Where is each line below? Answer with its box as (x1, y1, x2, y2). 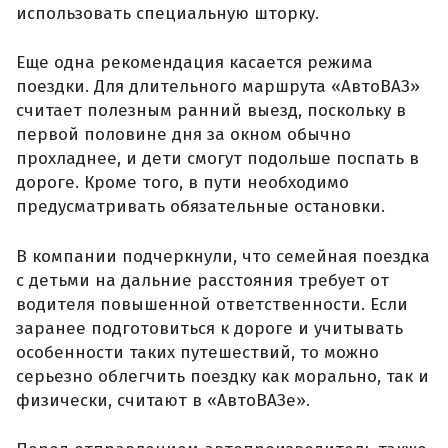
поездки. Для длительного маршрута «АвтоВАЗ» (16, 76, 420, 98)
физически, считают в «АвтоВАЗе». (16, 389, 310, 411)
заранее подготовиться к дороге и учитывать (16, 317, 403, 339)
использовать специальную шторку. (16, 2, 319, 24)
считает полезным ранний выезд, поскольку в (16, 100, 406, 122)
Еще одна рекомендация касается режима (16, 52, 373, 74)
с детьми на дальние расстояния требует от (16, 269, 389, 291)
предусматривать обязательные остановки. (16, 196, 385, 218)
